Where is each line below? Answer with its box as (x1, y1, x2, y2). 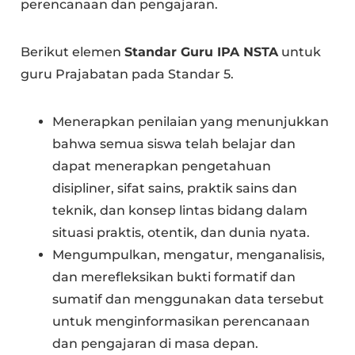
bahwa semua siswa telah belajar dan (52, 136, 296, 151)
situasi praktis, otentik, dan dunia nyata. (52, 225, 311, 240)
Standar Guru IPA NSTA (124, 44, 279, 59)
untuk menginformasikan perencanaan (52, 314, 311, 329)
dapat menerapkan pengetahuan (52, 158, 272, 174)
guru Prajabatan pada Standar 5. (21, 67, 235, 82)
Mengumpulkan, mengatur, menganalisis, (52, 247, 326, 262)
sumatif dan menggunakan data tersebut (52, 292, 325, 307)
